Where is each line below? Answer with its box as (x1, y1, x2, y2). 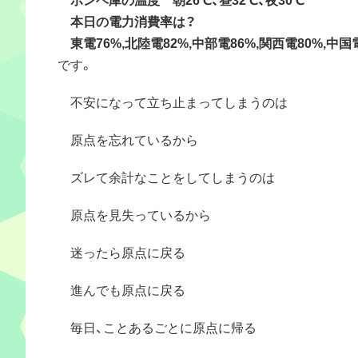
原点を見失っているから (58, 204, 211, 224)
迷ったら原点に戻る (58, 241, 185, 261)
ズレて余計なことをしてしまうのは (58, 166, 275, 186)
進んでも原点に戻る (58, 279, 185, 299)
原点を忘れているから (58, 129, 198, 149)
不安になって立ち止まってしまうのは (58, 91, 288, 111)
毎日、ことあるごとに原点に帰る (58, 316, 257, 336)
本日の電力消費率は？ (58, 10, 196, 30)
